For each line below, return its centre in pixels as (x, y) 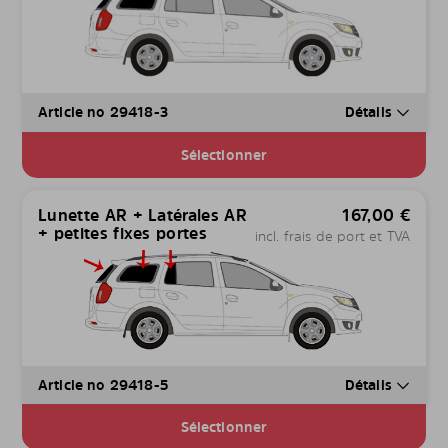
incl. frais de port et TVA (332, 235)
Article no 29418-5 (103, 384)
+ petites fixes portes (123, 232)
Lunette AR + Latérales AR (143, 214)
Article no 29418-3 (103, 112)
